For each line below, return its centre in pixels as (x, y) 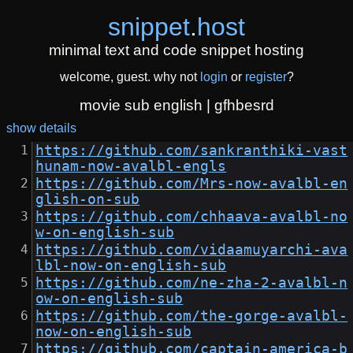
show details (41, 128)
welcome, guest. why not (130, 77)
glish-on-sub (88, 200)
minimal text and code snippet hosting (176, 50)
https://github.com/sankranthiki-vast (192, 151)
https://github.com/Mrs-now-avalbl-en (192, 184)
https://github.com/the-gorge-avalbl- (192, 316)
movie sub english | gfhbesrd (176, 106)
